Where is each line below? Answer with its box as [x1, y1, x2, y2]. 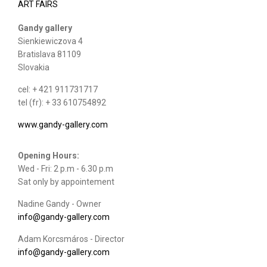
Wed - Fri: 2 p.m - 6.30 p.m [18, 164, 113, 173]
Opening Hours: [18, 151, 79, 160]
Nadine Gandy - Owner [18, 199, 101, 209]
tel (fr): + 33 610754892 [18, 98, 106, 107]
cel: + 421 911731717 [18, 85, 98, 94]
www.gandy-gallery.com [18, 120, 108, 129]
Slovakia [18, 63, 49, 72]
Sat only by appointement [18, 177, 114, 187]
